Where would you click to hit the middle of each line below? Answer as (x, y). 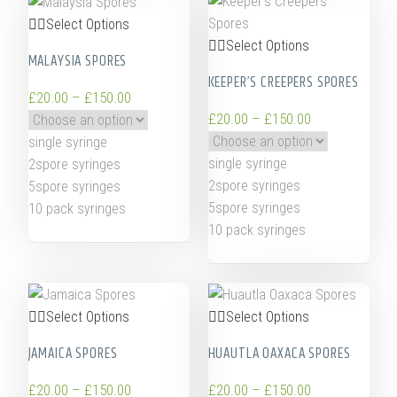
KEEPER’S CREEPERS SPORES (283, 82)
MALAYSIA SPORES (78, 61)
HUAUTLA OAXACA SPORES (279, 353)
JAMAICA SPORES (73, 353)
